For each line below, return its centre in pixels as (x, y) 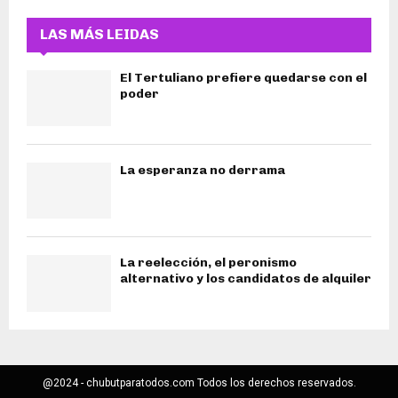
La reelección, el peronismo (208, 263)
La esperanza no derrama (203, 171)
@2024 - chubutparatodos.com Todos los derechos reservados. (199, 382)
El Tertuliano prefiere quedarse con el (243, 77)
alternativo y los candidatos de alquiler (246, 279)
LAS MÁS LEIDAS (99, 34)
